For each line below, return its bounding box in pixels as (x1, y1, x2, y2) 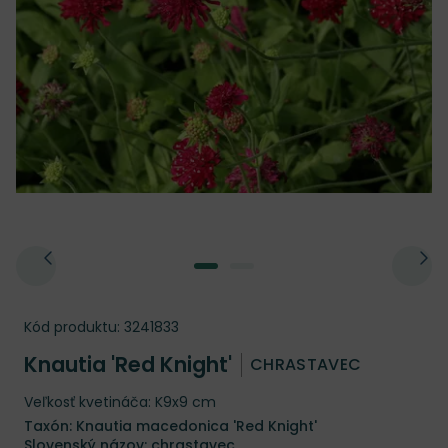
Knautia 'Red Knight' (24, 350, 237, 379)
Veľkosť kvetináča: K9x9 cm (24, 392, 216, 412)
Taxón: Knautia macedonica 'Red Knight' (24, 416, 317, 436)
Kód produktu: (24, 317, 120, 337)
